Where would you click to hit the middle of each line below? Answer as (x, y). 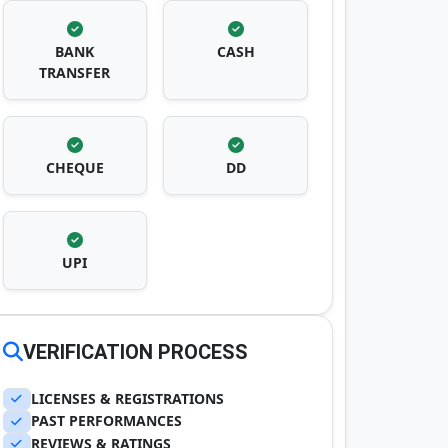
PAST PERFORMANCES (107, 421)
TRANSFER (75, 72)
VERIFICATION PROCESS (135, 352)
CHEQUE (74, 167)
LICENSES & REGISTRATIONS (128, 398)
